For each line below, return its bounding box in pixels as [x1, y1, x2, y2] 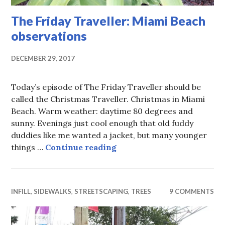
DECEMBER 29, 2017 [11, 54, 75, 63]
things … [11, 142, 46, 153]
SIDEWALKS [34, 187, 72, 196]
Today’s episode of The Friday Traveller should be [11, 82, 201, 92]
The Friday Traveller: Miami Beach [11, 13, 206, 29]
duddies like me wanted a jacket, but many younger [11, 130, 207, 141]
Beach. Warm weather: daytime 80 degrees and [11, 106, 193, 117]
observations [11, 28, 87, 44]
